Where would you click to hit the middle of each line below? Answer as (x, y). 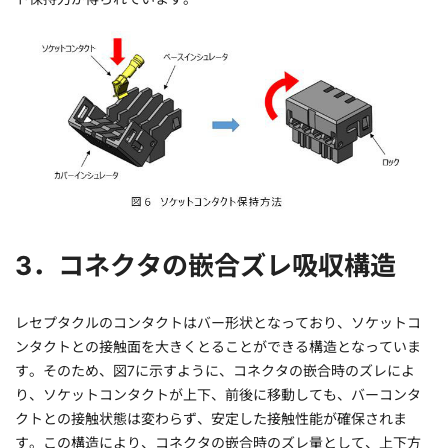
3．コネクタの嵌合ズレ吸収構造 (205, 265)
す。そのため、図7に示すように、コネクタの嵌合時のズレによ (215, 370)
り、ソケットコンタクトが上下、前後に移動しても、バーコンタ (218, 394)
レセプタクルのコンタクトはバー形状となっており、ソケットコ (218, 322)
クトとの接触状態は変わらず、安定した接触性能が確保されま (211, 418)
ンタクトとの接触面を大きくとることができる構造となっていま (218, 346)
